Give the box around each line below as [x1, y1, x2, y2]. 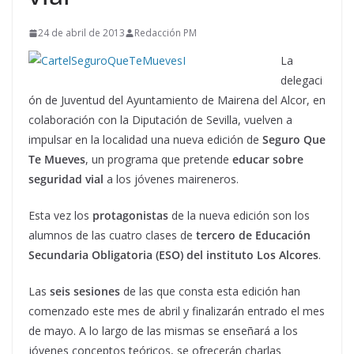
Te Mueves [28, 152, 85, 167]
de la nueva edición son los [168, 208, 310, 223]
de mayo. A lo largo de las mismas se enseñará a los [28, 323, 298, 338]
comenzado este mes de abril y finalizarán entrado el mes [28, 303, 325, 318]
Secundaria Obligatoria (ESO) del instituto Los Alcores [28, 247, 318, 262]
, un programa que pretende [85, 152, 232, 167]
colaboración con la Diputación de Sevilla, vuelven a [28, 112, 292, 127]
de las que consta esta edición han [120, 284, 300, 299]
